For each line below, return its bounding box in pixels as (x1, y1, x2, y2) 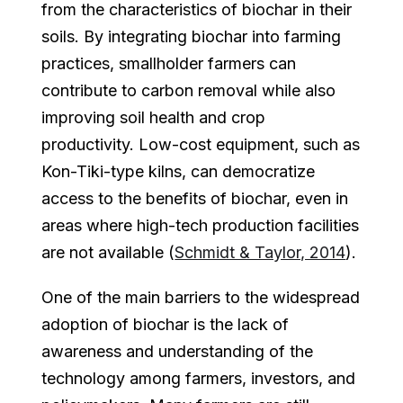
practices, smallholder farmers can (41, 53, 297, 73)
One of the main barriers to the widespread (41, 287, 361, 307)
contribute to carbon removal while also (41, 80, 336, 100)
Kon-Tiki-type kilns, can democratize (41, 161, 316, 181)
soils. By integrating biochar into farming (41, 26, 342, 46)
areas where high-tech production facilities (41, 215, 360, 235)
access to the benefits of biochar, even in (41, 188, 349, 208)
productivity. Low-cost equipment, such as (41, 134, 361, 154)
